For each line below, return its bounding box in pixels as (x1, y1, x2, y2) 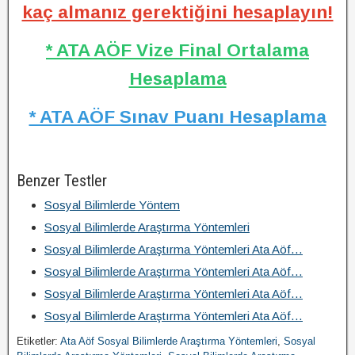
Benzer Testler (17, 171, 107, 190)
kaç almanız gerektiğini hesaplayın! (21, 2, 334, 22)
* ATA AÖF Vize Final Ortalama (46, 40, 309, 60)
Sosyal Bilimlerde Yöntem (44, 198, 180, 212)
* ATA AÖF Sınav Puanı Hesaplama (29, 106, 326, 127)
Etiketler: (17, 335, 60, 347)
